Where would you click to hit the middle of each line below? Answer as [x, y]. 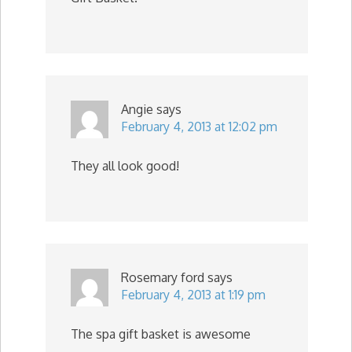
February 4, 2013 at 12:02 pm [199, 126]
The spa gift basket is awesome [161, 334]
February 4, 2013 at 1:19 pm [193, 295]
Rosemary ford [163, 277]
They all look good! [125, 166]
